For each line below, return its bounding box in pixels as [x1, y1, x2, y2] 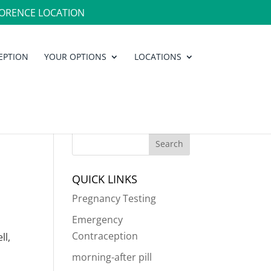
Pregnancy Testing [72, 192, 157, 205]
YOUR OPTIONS [44, 51, 106, 62]
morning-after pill [72, 250, 152, 264]
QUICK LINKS [72, 172, 138, 186]
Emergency [72, 213, 123, 226]
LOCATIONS [134, 51, 181, 62]
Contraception [72, 229, 139, 243]
